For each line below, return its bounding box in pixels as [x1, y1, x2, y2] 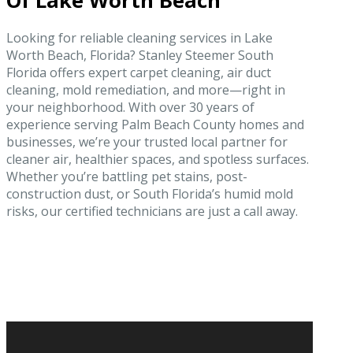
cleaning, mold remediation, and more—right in [6, 80, 285, 98]
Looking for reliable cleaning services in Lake [6, 28, 273, 46]
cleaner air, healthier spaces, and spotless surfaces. [6, 150, 309, 168]
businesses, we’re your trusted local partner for [6, 132, 288, 150]
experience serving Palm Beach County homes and [6, 115, 304, 133]
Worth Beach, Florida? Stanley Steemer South [6, 46, 273, 64]
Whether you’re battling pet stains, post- [6, 167, 247, 185]
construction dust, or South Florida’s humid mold [6, 184, 293, 203]
